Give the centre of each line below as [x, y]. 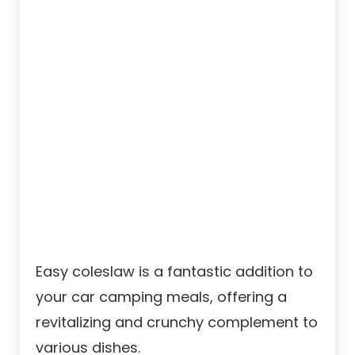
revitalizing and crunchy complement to [177, 322]
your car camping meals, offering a [161, 296]
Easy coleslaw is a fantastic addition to [174, 271]
